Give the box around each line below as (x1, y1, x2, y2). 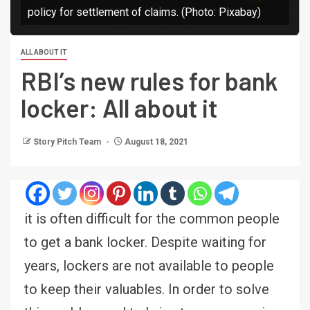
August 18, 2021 (122, 136, 188, 147)
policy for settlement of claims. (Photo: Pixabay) (28, 5, 261, 19)
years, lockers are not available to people (24, 257, 274, 274)
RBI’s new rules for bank (21, 65, 278, 95)
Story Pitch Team (33, 136, 103, 147)
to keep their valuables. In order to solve (24, 280, 269, 298)
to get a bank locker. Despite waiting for (24, 233, 266, 250)
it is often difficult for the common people (24, 210, 280, 227)
